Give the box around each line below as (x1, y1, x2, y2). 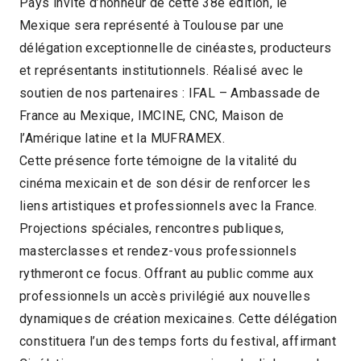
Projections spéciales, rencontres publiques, (19, 220, 284, 236)
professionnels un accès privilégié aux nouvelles (19, 288, 311, 304)
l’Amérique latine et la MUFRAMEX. (19, 130, 226, 146)
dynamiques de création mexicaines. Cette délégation (19, 310, 338, 326)
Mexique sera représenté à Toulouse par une (19, 17, 284, 33)
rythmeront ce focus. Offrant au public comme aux (19, 265, 314, 281)
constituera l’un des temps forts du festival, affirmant (19, 333, 336, 349)
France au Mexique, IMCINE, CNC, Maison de (19, 107, 284, 123)
